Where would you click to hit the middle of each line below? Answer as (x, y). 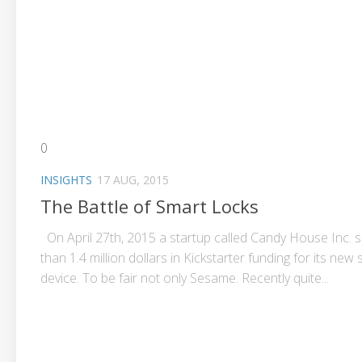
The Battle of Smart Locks (149, 206)
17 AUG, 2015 (133, 180)
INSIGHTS (66, 180)
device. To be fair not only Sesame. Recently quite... (185, 278)
